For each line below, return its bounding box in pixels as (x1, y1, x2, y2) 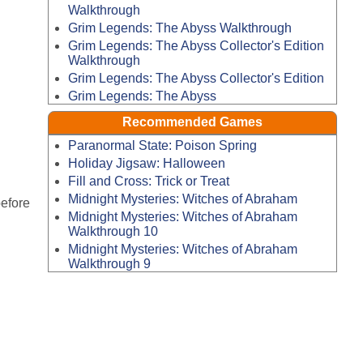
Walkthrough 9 (67, 256, 151, 271)
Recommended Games (122, 115, 263, 130)
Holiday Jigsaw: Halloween (67, 156, 225, 171)
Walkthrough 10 (67, 224, 158, 238)
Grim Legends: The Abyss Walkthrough (67, 21, 292, 36)
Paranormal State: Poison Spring (67, 139, 257, 153)
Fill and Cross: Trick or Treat (67, 174, 229, 189)
